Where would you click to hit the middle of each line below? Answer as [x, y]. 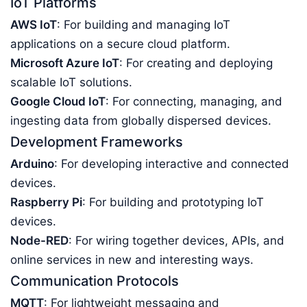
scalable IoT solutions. [71, 82]
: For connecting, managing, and [194, 101]
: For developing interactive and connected [172, 164]
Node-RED [39, 241]
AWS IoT [34, 25]
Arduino [32, 164]
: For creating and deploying [196, 63]
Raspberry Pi [46, 202]
